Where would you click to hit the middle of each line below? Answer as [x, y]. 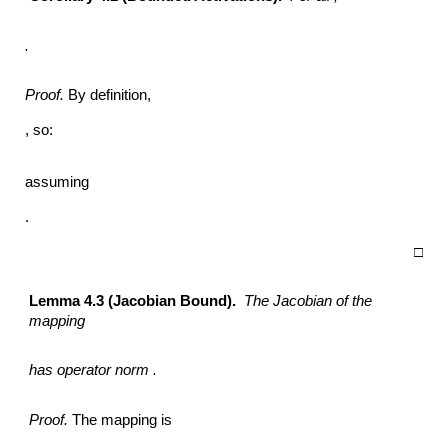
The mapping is [122, 419]
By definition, [110, 95]
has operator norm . [93, 370]
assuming [59, 182]
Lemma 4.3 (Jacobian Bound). [137, 301]
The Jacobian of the [308, 301]
